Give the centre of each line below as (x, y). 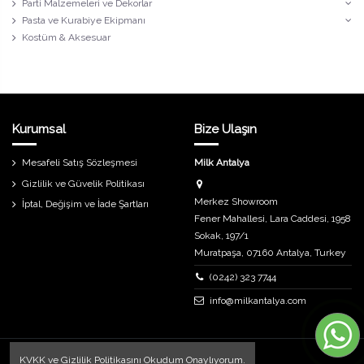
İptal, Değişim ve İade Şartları (85, 204)
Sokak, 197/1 (221, 236)
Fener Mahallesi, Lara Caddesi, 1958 (273, 219)
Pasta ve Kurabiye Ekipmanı (84, 20)
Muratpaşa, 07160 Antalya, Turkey (270, 253)
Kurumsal (39, 130)
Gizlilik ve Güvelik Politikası (83, 183)
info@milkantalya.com (258, 301)
